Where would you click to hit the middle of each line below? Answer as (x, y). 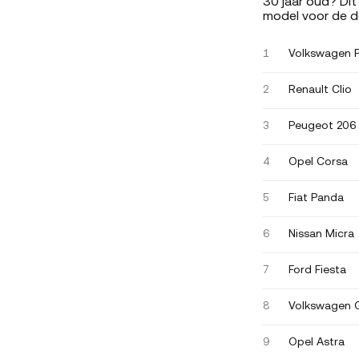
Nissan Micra (321, 235)
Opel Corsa (318, 163)
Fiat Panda (316, 199)
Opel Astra (317, 343)
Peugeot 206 (323, 127)
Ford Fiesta (317, 271)
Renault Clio (320, 91)
